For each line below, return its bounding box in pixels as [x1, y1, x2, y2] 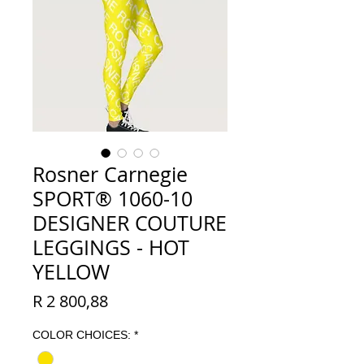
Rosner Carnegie [32, 161, 188, 188]
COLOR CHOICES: [32, 328, 131, 341]
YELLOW [32, 258, 110, 285]
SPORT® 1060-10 [32, 185, 193, 212]
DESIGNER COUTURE [32, 210, 227, 236]
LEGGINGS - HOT [32, 234, 189, 261]
